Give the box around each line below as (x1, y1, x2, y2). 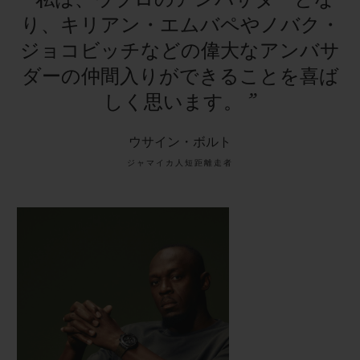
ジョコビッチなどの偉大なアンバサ (20, 40, 340, 62)
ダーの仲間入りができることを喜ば (21, 66, 339, 88)
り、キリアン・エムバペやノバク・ (20, 14, 340, 36)
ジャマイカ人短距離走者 (127, 158, 233, 167)
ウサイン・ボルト (129, 134, 231, 149)
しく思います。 (104, 92, 247, 113)
